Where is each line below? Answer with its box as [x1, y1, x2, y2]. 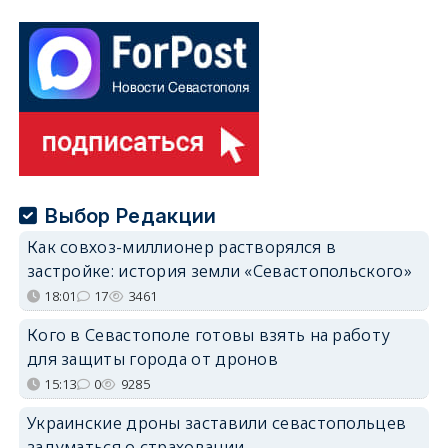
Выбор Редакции [45, 203, 217, 228]
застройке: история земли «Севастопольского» [26, 259, 412, 282]
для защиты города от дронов [26, 347, 279, 370]
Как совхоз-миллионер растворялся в [26, 235, 337, 258]
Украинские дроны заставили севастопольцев [26, 411, 407, 434]
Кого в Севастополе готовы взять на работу [26, 323, 391, 346]
